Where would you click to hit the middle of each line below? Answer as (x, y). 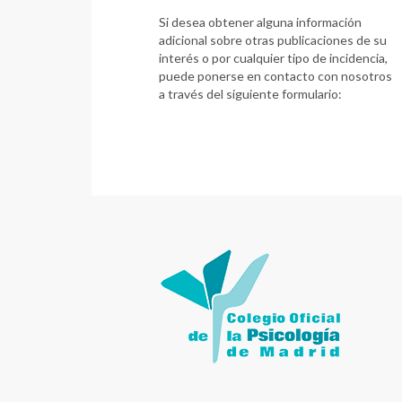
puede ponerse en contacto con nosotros (275, 75)
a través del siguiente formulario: (250, 93)
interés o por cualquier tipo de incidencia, (273, 57)
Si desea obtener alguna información (260, 22)
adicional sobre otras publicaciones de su (273, 39)
